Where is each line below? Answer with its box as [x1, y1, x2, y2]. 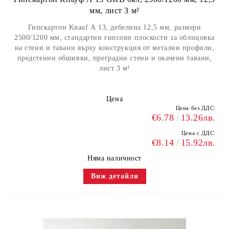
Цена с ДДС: [181, 130, 216, 136]
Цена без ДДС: [175, 105, 216, 111]
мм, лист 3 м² [89, 6, 140, 15]
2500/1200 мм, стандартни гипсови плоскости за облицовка [14, 34, 215, 41]
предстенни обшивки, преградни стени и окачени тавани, [17, 54, 212, 62]
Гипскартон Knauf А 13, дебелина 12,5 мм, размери [28, 24, 201, 31]
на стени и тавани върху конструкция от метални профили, [14, 44, 215, 52]
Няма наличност [87, 154, 142, 162]
